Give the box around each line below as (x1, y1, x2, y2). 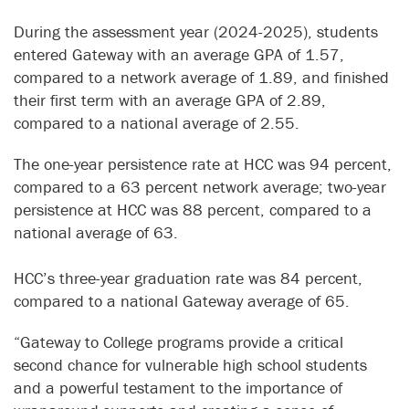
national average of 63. (14, 222, 178, 244)
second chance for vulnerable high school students (14, 354, 367, 376)
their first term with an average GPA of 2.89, (14, 89, 326, 111)
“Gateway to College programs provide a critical (14, 331, 343, 353)
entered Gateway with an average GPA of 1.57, (14, 44, 344, 66)
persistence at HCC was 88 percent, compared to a (14, 199, 372, 221)
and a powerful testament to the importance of (14, 377, 342, 399)
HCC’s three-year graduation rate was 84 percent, (14, 267, 362, 289)
